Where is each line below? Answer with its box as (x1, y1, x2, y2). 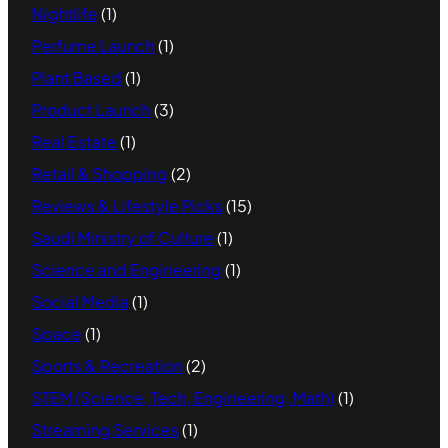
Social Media (32, 290, 129, 312)
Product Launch (32, 98, 151, 120)
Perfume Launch (32, 34, 155, 56)
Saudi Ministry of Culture (32, 226, 214, 248)
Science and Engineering (32, 258, 222, 280)
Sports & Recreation (32, 354, 183, 376)
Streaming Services (32, 418, 179, 440)
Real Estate (32, 130, 117, 152)
